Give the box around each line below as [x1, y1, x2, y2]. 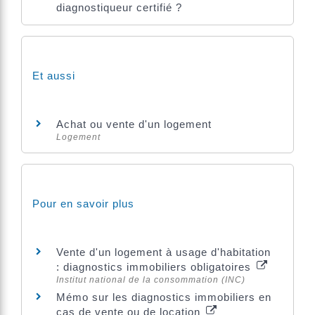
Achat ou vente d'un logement [56, 118, 212, 130]
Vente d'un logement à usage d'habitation [56, 246, 271, 259]
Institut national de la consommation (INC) [56, 275, 245, 285]
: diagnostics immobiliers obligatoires [56, 261, 255, 274]
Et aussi [32, 70, 75, 82]
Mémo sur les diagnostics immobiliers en [56, 291, 271, 304]
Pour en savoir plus [32, 198, 134, 210]
